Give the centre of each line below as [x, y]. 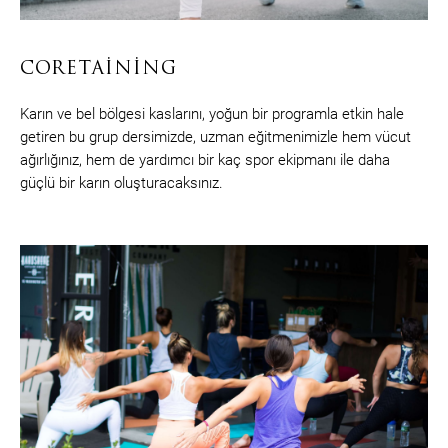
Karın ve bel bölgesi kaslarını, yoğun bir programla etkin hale [212, 114]
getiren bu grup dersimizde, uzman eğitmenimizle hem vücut [215, 137]
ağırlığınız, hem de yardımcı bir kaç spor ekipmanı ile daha [205, 160]
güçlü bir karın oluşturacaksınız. [121, 183]
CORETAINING [98, 70]
